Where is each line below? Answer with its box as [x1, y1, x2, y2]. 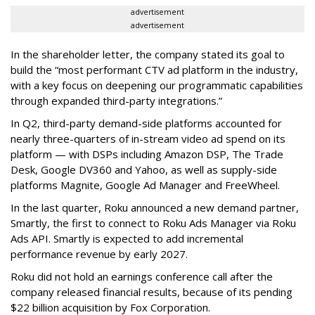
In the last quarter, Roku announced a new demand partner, [11, 200, 299, 215]
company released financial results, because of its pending [11, 285, 292, 300]
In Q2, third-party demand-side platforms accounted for [11, 116, 282, 131]
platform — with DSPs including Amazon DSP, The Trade [11, 147, 283, 162]
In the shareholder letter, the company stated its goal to [11, 47, 285, 62]
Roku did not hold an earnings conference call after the [11, 269, 273, 284]
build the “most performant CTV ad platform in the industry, [11, 63, 298, 77]
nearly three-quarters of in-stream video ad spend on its [11, 131, 285, 146]
